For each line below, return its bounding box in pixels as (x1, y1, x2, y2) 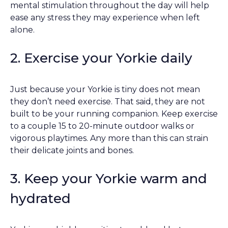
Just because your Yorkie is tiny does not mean (10, 84, 200, 95)
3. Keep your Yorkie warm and (10, 170, 207, 187)
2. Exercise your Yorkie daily (10, 50, 192, 67)
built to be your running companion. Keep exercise (10, 109, 218, 119)
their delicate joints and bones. (10, 146, 134, 156)
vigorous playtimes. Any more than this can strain (10, 133, 208, 144)
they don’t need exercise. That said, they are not (10, 97, 205, 107)
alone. (10, 25, 35, 35)
